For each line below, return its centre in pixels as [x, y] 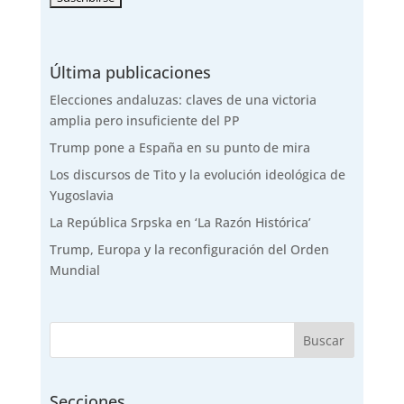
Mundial [74, 270]
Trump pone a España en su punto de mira [179, 147]
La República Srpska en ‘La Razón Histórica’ [180, 222]
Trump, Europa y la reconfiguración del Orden [189, 249]
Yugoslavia [81, 195]
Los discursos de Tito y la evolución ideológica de [197, 174]
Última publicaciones [130, 72]
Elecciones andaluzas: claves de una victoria [183, 99]
